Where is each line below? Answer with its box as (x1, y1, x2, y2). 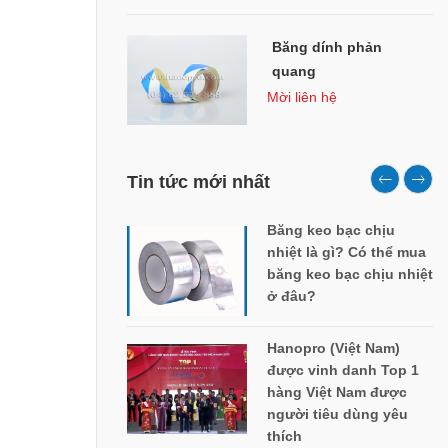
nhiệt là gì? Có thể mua (267, 244, 426, 260)
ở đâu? (267, 288, 316, 304)
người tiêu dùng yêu (267, 406, 408, 422)
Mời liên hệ (267, 89, 337, 105)
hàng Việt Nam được (267, 384, 407, 400)
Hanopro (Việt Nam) (267, 340, 400, 356)
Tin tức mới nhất (127, 172, 270, 192)
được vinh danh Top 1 (267, 362, 419, 378)
